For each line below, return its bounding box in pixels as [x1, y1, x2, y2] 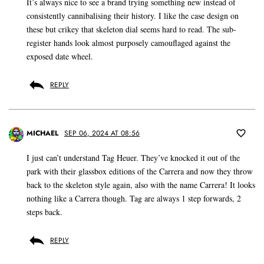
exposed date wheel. [27, 51, 93, 62]
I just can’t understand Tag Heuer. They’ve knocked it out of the [27, 152, 240, 164]
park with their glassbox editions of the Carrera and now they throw [27, 166, 253, 177]
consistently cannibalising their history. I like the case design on [27, 10, 239, 22]
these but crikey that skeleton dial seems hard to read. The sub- [27, 24, 236, 35]
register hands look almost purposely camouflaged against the [27, 37, 230, 49]
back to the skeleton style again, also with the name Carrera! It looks [27, 179, 255, 191]
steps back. [27, 206, 62, 218]
